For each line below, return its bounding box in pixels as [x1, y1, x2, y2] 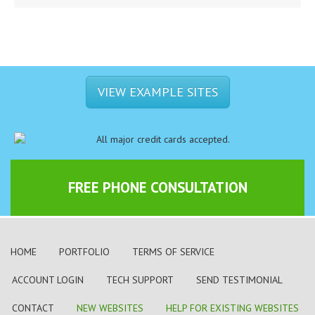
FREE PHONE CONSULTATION [67, 178, 247, 198]
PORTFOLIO [59, 245, 110, 259]
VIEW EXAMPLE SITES [97, 84, 218, 100]
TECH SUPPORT [106, 274, 174, 287]
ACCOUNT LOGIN [12, 274, 84, 287]
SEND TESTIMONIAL [196, 274, 283, 287]
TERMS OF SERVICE [132, 245, 214, 259]
